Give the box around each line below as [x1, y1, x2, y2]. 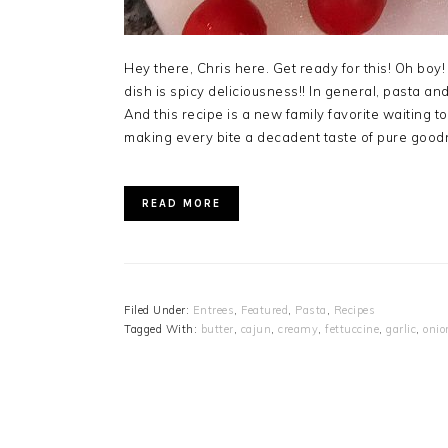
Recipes [333, 303, 375, 317]
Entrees [192, 303, 234, 317]
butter [200, 322, 234, 336]
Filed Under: [124, 303, 193, 317]
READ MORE [142, 197, 221, 210]
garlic [386, 322, 416, 336]
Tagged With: [124, 322, 201, 336]
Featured [241, 303, 288, 317]
